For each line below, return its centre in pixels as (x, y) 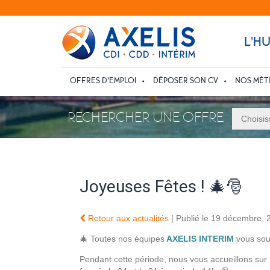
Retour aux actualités (127, 218)
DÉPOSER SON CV (186, 80)
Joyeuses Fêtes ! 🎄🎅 (161, 186)
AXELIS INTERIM (200, 238)
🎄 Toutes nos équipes (122, 238)
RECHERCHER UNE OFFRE (146, 117)
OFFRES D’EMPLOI (103, 80)
